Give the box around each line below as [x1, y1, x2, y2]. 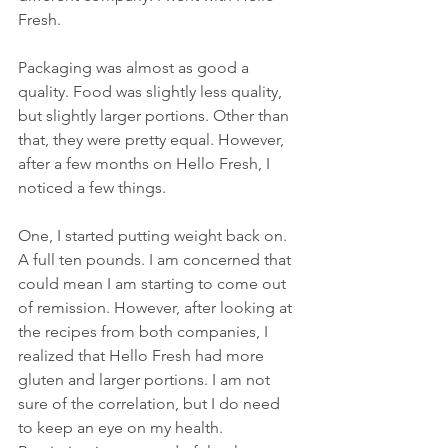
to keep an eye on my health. [18, 417, 227, 437]
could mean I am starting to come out [18, 273, 290, 293]
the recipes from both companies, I [18, 321, 272, 341]
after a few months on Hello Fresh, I [18, 153, 274, 173]
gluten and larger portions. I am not [18, 369, 274, 389]
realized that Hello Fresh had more [18, 345, 268, 365]
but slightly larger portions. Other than [18, 105, 293, 125]
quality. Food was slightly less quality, [18, 81, 286, 101]
